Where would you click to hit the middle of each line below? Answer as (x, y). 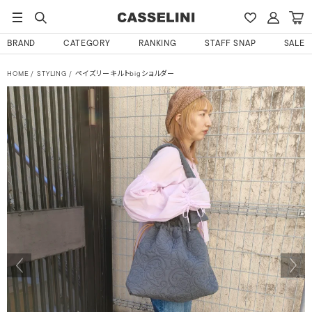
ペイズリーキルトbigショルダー (125, 74)
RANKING (158, 44)
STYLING (52, 74)
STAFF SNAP (231, 44)
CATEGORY (87, 44)
